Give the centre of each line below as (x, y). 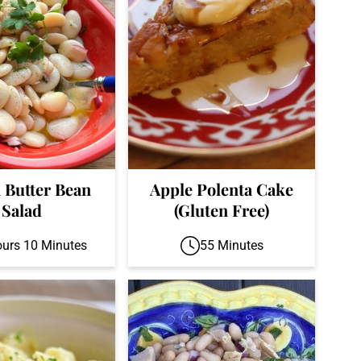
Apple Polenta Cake (222, 189)
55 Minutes (231, 246)
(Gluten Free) (222, 210)
